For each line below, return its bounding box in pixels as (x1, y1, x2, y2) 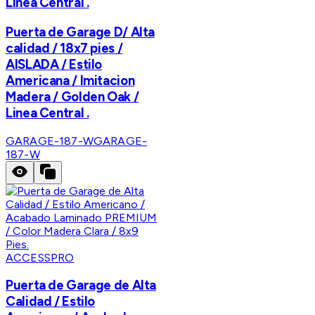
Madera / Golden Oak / (6, 88, 139, 105)
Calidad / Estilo (6, 293, 96, 310)
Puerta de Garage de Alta (6, 277, 157, 294)
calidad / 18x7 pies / (6, 39, 123, 56)
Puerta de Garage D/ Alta (6, 23, 155, 40)
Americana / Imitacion (6, 72, 135, 89)
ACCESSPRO (6, 250, 75, 264)
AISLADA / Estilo (6, 56, 103, 72)
